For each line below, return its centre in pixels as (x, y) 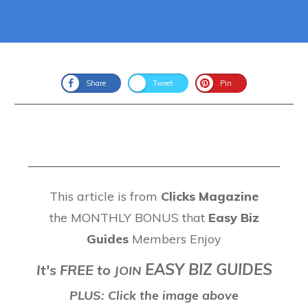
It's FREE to (75, 270)
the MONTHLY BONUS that (129, 218)
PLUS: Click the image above (154, 295)
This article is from (105, 196)
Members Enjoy (175, 239)
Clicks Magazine (210, 196)
